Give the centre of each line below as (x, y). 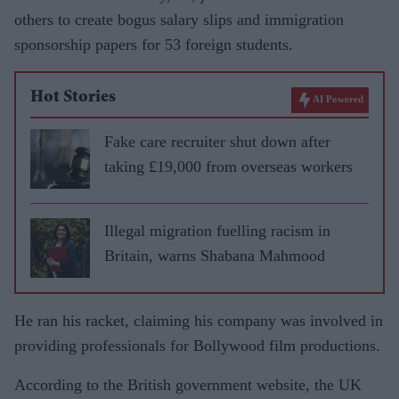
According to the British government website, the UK (188, 384)
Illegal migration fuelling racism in (217, 230)
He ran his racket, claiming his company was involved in (199, 320)
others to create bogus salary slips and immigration (179, 19)
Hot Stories (73, 98)
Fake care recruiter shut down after (217, 141)
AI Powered (338, 98)
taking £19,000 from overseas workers (228, 166)
